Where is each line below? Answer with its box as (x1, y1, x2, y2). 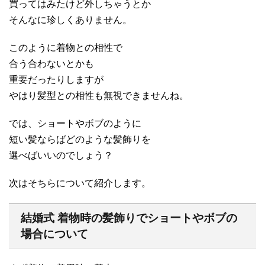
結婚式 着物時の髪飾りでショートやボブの (21, 211, 237, 224)
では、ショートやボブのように (9, 118, 141, 128)
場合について (21, 227, 88, 240)
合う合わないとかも (9, 58, 94, 69)
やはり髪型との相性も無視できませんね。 (9, 90, 189, 101)
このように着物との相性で (9, 42, 122, 53)
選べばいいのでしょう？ (9, 150, 113, 160)
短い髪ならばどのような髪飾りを (9, 134, 151, 144)
